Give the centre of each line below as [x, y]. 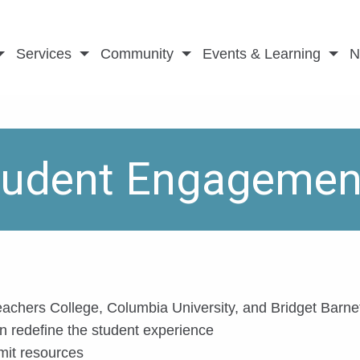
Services [44, 54]
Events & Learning [262, 54]
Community [137, 54]
